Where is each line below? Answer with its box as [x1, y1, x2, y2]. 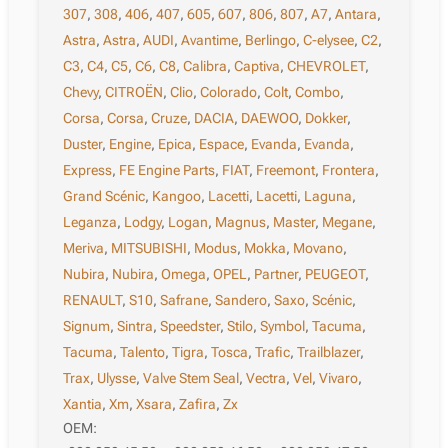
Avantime [181, 31, 239, 48]
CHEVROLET [287, 57, 366, 74]
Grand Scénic [63, 187, 146, 204]
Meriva [63, 239, 105, 256]
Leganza [63, 213, 118, 230]
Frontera [322, 161, 376, 178]
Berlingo [245, 31, 297, 48]
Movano [293, 239, 344, 256]
